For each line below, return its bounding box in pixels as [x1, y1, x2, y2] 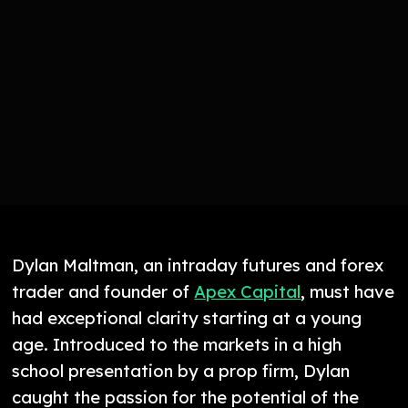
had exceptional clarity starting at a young [12, 307, 362, 330]
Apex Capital [194, 280, 301, 303]
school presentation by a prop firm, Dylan [12, 360, 351, 382]
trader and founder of [12, 280, 195, 303]
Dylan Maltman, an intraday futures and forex [12, 254, 384, 277]
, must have [301, 280, 395, 303]
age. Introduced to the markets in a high [12, 333, 342, 356]
